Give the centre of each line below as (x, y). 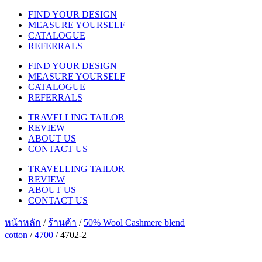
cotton (16, 235)
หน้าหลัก (23, 223)
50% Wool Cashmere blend (134, 223)
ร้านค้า (62, 223)
